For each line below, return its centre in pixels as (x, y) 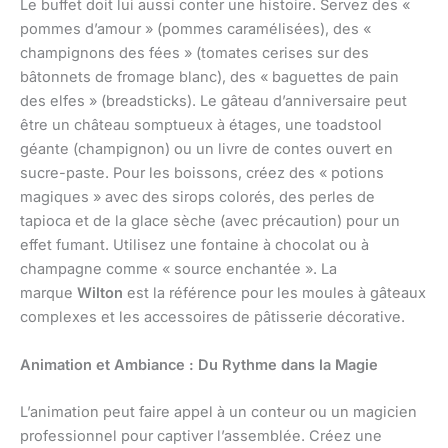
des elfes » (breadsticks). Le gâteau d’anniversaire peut (213, 101)
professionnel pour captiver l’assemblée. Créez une (201, 436)
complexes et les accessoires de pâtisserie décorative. (212, 317)
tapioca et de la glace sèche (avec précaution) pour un (210, 221)
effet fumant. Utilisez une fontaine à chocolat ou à (194, 245)
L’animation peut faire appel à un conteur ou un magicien (218, 412)
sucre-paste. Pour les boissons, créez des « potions (202, 173)
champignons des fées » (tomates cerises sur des (194, 53)
